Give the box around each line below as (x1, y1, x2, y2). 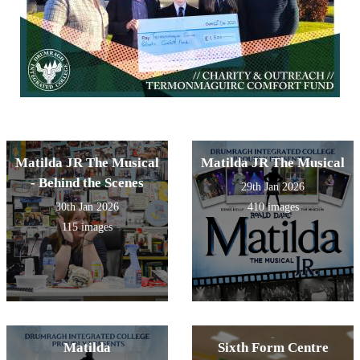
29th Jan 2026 (241, 181, 305, 194)
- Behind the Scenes (31, 175, 144, 191)
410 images (247, 201, 299, 214)
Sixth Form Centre (217, 340, 329, 356)
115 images (62, 221, 112, 234)
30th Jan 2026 (55, 201, 119, 214)
